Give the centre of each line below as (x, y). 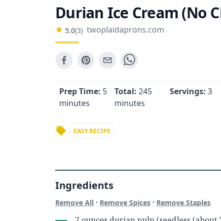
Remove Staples (184, 203)
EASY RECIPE (92, 131)
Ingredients (84, 185)
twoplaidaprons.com (126, 30)
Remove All (74, 203)
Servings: (189, 91)
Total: (127, 91)
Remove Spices (125, 203)
